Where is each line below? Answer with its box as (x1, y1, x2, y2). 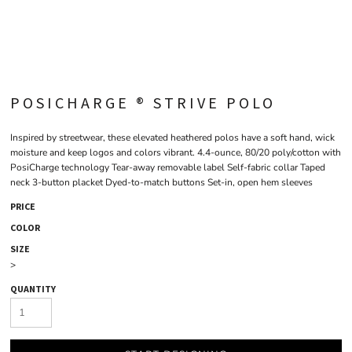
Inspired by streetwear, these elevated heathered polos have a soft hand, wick (10, 131, 335, 144)
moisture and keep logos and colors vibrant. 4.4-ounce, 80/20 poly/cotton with (10, 146, 341, 159)
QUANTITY (10, 283, 56, 295)
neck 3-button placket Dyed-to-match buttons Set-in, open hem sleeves (10, 176, 313, 189)
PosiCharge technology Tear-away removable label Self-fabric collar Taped (10, 161, 325, 174)
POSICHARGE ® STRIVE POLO (10, 93, 276, 112)
